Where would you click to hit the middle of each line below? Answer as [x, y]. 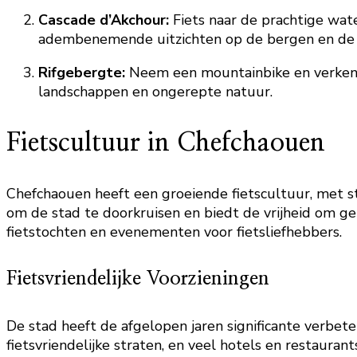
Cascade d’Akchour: [104, 20]
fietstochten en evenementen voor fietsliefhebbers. [174, 232]
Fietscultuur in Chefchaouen [166, 143]
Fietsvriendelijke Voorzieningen [138, 279]
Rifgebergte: [82, 73]
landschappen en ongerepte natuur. [155, 92]
